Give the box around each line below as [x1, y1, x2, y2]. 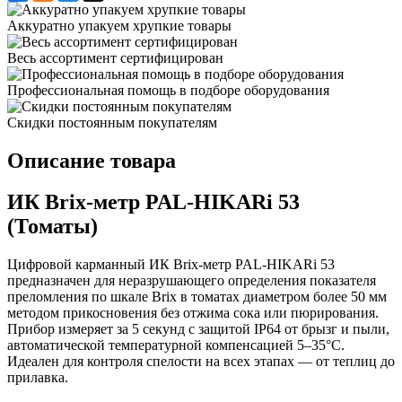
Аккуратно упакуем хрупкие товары [7, 17, 232, 33]
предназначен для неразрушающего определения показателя [7, 273, 376, 289]
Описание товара [7, 148, 176, 172]
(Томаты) [7, 214, 98, 239]
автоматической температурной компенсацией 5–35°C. [7, 337, 345, 354]
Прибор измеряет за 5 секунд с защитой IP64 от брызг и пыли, [7, 321, 389, 337]
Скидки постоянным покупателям [7, 114, 217, 130]
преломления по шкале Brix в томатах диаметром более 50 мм [7, 289, 387, 305]
